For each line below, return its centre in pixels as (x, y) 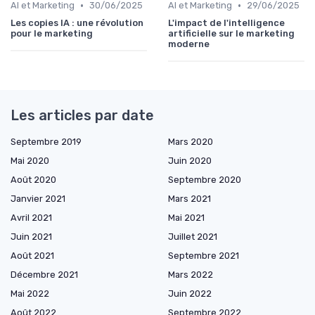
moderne (189, 44)
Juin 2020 (190, 161)
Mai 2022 (30, 294)
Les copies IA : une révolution (77, 23)
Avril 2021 (31, 218)
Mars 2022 (191, 275)
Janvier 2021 (38, 199)
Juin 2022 (190, 294)
